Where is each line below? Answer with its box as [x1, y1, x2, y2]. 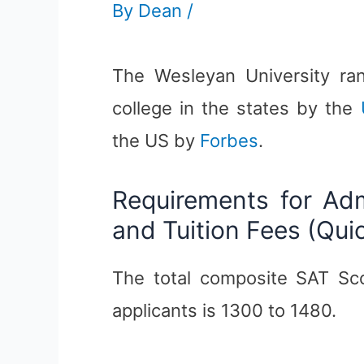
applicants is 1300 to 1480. [112, 300, 336, 322]
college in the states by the [112, 97, 361, 119]
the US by [112, 130, 200, 151]
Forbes [200, 130, 258, 151]
